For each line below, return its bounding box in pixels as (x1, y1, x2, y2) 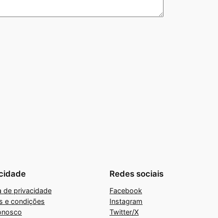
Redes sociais (109, 169, 163, 179)
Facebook (109, 186, 142, 195)
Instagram (109, 197, 143, 206)
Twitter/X (109, 208, 139, 217)
